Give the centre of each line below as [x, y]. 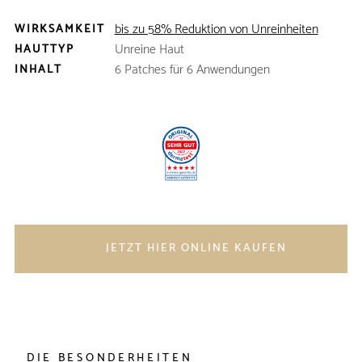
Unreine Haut [149, 50]
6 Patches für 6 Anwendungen [192, 70]
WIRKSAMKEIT [59, 29]
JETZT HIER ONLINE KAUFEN [196, 248]
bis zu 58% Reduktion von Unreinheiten [216, 29]
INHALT [38, 70]
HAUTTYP [44, 50]
